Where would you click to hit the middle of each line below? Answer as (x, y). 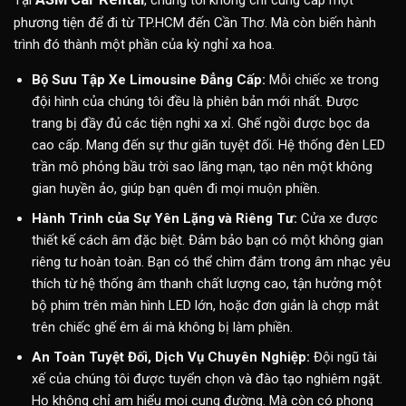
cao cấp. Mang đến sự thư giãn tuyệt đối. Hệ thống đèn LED (208, 145)
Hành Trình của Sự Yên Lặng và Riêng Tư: (164, 219)
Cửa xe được (337, 219)
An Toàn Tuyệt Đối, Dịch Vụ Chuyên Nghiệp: (170, 358)
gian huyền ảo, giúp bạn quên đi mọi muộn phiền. (175, 189)
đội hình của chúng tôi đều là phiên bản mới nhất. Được (195, 102)
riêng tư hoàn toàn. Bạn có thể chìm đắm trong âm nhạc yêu (211, 262)
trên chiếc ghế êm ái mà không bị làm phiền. (162, 328)
